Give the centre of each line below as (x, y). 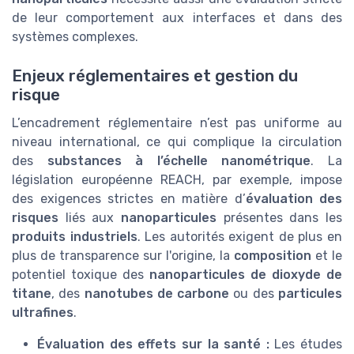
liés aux (90, 217)
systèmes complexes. (75, 37)
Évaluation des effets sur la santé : (153, 344)
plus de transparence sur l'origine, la (123, 255)
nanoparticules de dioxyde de (246, 274)
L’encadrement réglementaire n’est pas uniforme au (177, 122)
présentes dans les (279, 217)
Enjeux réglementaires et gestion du (155, 75)
